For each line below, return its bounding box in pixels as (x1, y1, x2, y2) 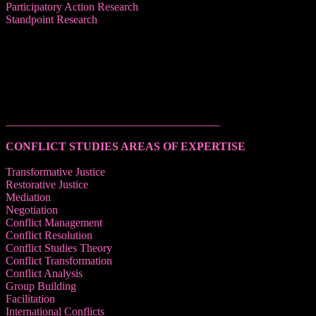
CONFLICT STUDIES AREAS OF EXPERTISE (6, 140, 245, 152)
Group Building (6, 279, 76, 292)
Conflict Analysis (6, 267, 83, 279)
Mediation (6, 190, 51, 203)
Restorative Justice (6, 178, 88, 190)
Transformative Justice (6, 165, 105, 178)
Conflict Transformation (6, 254, 112, 267)
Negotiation (6, 203, 58, 216)
